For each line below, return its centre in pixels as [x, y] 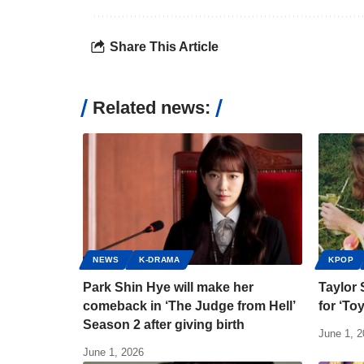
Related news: [152, 108]
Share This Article [164, 46]
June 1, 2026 [113, 353]
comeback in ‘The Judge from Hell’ [189, 306]
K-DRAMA [159, 260]
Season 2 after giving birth [164, 325]
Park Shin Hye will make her [168, 288]
